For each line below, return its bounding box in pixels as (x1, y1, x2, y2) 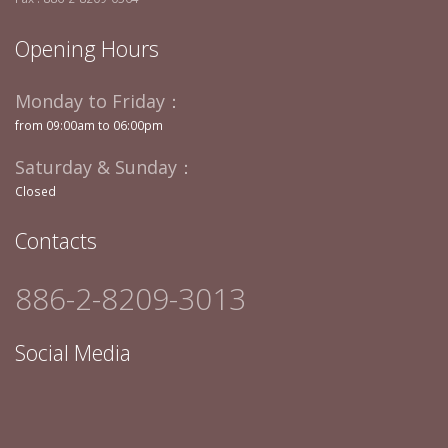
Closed (15, 183, 56, 199)
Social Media (15, 338, 131, 367)
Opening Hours (15, 34, 159, 63)
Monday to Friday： (15, 89, 183, 113)
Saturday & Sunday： (15, 155, 195, 179)
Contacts (15, 226, 97, 255)
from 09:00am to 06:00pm (15, 117, 163, 133)
